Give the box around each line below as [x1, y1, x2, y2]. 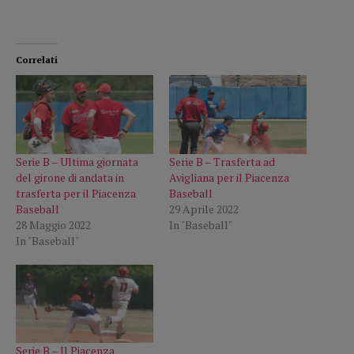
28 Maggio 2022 [16, 217, 91, 232]
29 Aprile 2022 [169, 201, 239, 217]
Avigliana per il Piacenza [169, 169, 289, 185]
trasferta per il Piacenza [16, 185, 136, 201]
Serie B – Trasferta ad [169, 153, 275, 169]
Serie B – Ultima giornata [16, 153, 138, 169]
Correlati [16, 54, 58, 66]
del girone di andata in [16, 169, 124, 185]
